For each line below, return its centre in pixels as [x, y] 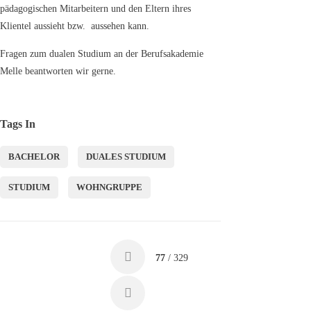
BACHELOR [34, 157]
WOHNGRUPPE [109, 187]
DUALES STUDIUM [126, 157]
